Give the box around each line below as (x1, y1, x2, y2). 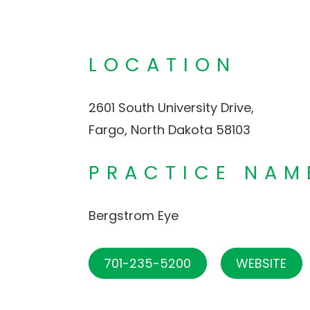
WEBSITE (236, 254, 287, 272)
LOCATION (88, 51, 237, 77)
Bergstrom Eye (88, 206, 179, 224)
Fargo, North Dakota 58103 (88, 120, 250, 138)
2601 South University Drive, (88, 98, 254, 116)
